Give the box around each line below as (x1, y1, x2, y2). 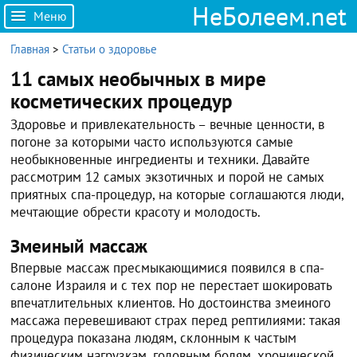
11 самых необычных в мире (10, 65, 267, 92)
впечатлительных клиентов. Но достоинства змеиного (10, 294, 331, 312)
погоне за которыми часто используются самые (10, 133, 294, 151)
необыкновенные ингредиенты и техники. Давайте (10, 151, 311, 168)
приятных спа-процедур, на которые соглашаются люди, (10, 186, 344, 203)
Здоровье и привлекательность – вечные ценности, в (10, 116, 325, 133)
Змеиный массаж (10, 234, 148, 257)
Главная (10, 41, 50, 57)
